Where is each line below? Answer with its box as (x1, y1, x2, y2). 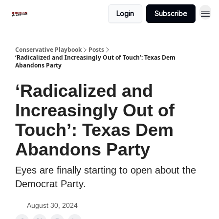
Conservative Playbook (15, 45, 82, 54)
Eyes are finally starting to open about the (15, 165, 196, 175)
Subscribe (154, 9, 187, 18)
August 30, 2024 (27, 201, 78, 209)
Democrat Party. (15, 178, 86, 189)
